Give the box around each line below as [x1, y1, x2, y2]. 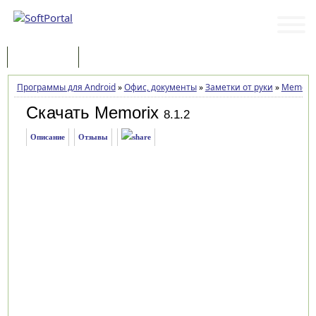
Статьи [93, 51, 123, 65]
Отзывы [78, 133, 108, 141]
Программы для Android [16, 81, 116, 93]
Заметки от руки [205, 81, 273, 93]
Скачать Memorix [25, 103, 159, 122]
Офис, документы [123, 81, 197, 93]
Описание [30, 133, 65, 141]
